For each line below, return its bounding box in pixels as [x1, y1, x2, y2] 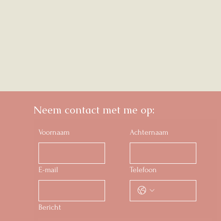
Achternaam [130, 127, 169, 137]
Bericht [38, 202, 61, 212]
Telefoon [130, 165, 157, 174]
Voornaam [38, 127, 70, 137]
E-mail [38, 165, 58, 174]
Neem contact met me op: [34, 103, 154, 116]
